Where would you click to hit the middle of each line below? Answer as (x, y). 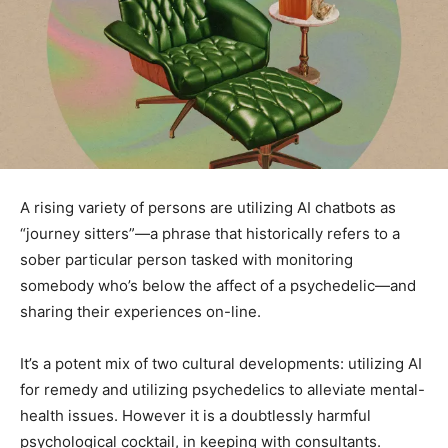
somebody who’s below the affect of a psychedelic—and (218, 286)
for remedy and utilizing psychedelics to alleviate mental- (222, 390)
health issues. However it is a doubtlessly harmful (195, 416)
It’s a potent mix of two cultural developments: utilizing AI (221, 364)
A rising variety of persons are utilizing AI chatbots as (208, 208)
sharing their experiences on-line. (140, 312)
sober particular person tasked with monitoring (186, 260)
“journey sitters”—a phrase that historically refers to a (210, 234)
